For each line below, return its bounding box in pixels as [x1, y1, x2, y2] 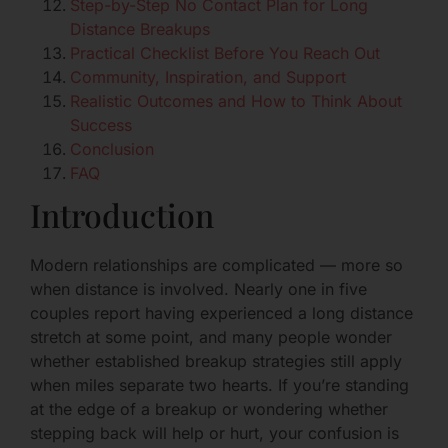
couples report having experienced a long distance [30, 303, 413, 324]
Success [70, 115, 132, 136]
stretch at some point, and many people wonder [30, 327, 392, 348]
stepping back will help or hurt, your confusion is [30, 423, 399, 444]
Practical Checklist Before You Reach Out [70, 43, 380, 64]
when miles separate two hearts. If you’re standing [30, 375, 409, 396]
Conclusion [70, 139, 154, 160]
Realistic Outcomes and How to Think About [70, 91, 402, 112]
